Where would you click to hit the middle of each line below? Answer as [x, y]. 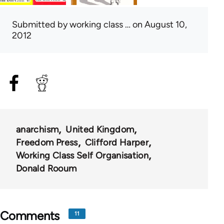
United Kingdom [100, 129]
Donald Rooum [46, 168]
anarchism [37, 129]
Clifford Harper [117, 142]
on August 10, [159, 24]
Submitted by [41, 24]
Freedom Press [47, 142]
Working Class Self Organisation [82, 155]
